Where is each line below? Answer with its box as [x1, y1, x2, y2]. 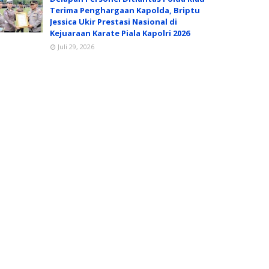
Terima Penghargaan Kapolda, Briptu [50, 5, 200, 16]
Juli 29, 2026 [58, 42, 94, 51]
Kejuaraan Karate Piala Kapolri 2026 [50, 28, 190, 38]
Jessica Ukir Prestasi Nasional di [50, 16, 177, 27]
